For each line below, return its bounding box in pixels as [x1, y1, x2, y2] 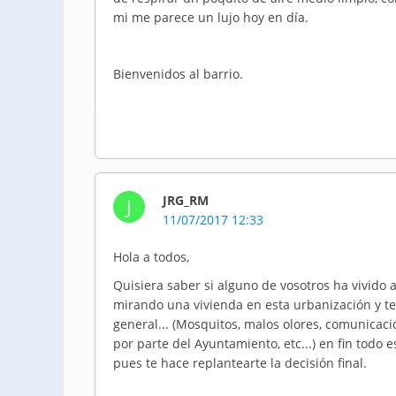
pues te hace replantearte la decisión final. [113, 354, 367, 371]
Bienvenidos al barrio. [113, 65, 247, 82]
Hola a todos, [113, 248, 189, 265]
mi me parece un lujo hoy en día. [113, 9, 308, 26]
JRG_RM [163, 192, 209, 209]
